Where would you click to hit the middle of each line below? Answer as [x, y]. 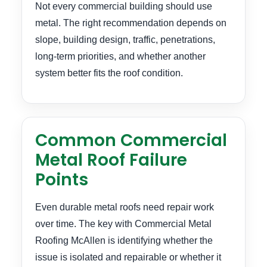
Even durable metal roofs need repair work [125, 207]
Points [62, 180]
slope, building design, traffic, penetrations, [125, 39]
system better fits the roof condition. [109, 73]
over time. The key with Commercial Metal [123, 224]
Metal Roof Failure [111, 160]
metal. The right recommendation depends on [131, 23]
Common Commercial [131, 141]
